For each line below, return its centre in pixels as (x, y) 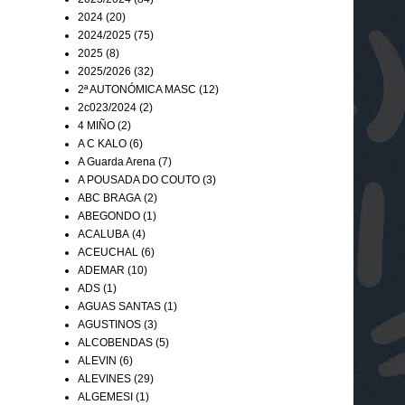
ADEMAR (101, 270)
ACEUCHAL (108, 252)
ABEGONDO (109, 216)
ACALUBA (104, 234)
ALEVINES (104, 378)
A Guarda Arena (117, 161)
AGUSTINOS (109, 324)
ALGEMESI (105, 396)
